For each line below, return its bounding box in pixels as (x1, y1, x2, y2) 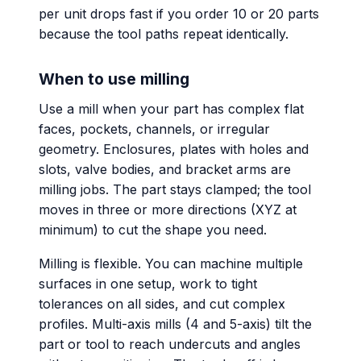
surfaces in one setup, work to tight (39, 276, 257, 293)
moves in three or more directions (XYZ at (39, 201, 297, 218)
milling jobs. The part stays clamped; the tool (39, 180, 311, 197)
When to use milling (39, 69, 189, 89)
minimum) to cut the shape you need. (39, 221, 267, 238)
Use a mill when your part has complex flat (39, 100, 304, 117)
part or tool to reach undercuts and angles (39, 336, 301, 353)
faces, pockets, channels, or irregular (39, 120, 270, 137)
